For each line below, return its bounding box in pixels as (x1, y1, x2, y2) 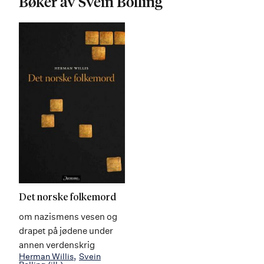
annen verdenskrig (19, 239, 95, 250)
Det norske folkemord (19, 193, 116, 203)
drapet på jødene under (19, 225, 113, 236)
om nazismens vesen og (19, 211, 117, 222)
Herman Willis (19, 251, 74, 261)
